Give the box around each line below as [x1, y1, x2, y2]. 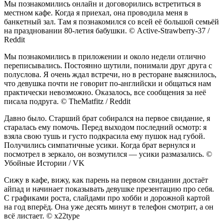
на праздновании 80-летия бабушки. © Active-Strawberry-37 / [4, 26, 210, 35]
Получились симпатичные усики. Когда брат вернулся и [4, 141, 196, 150]
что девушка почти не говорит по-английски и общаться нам [4, 79, 211, 88]
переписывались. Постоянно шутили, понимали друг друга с [4, 61, 212, 70]
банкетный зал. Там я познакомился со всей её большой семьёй [4, 17, 219, 26]
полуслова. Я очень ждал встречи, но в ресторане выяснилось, [4, 70, 217, 79]
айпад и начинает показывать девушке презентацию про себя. [4, 185, 214, 194]
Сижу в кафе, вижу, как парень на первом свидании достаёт [4, 176, 208, 185]
